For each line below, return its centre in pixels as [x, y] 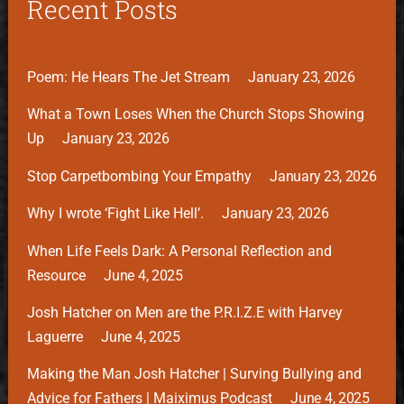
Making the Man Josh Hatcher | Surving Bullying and [195, 374]
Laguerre [55, 336]
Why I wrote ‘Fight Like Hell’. [116, 214]
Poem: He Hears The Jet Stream [129, 78]
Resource [57, 275]
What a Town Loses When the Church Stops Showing [196, 115]
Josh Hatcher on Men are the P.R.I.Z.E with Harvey [185, 312]
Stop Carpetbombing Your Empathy [140, 176]
